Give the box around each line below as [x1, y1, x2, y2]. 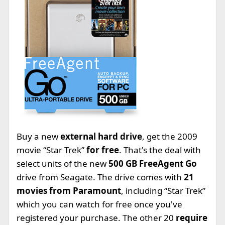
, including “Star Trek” [121, 185, 205, 196]
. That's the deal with [119, 144, 201, 156]
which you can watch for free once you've [17, 198, 182, 210]
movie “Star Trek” [17, 144, 86, 156]
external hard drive [60, 131, 142, 142]
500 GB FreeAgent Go [108, 158, 197, 169]
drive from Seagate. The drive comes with [17, 171, 184, 183]
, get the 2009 [142, 131, 197, 142]
